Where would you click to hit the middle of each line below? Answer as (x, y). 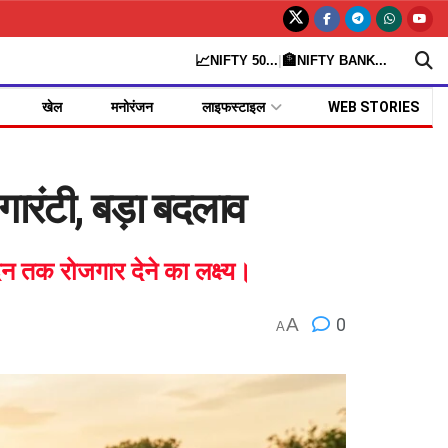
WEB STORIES (373, 107)
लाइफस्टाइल (233, 107)
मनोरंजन (131, 107)
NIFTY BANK (336, 60)
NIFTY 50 (238, 60)
